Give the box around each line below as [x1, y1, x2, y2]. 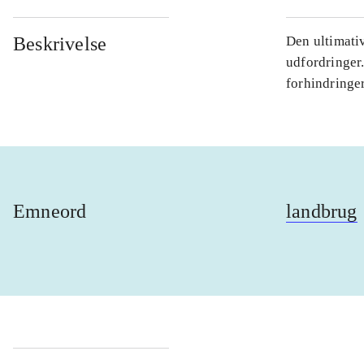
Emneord [13, 201, 87, 223]
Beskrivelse [13, 33, 107, 55]
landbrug [286, 201, 357, 223]
